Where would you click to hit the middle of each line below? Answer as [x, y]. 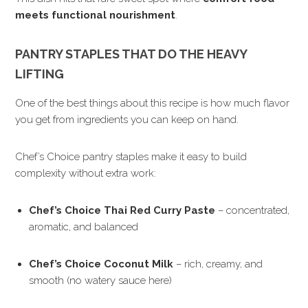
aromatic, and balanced [84, 227]
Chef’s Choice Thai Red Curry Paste [122, 210]
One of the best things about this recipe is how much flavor [153, 103]
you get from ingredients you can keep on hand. [127, 119]
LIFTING [40, 74]
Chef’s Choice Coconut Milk [101, 264]
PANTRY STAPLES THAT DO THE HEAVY [131, 54]
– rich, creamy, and [218, 264]
